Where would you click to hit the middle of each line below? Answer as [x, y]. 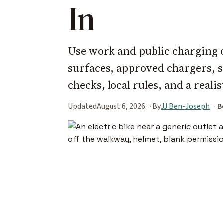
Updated [82, 106]
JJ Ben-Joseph [185, 106]
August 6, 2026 [121, 106]
